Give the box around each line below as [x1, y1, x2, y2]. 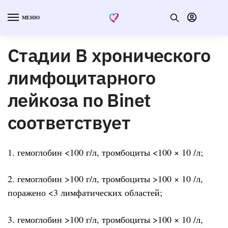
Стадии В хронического [8, 43, 211, 67]
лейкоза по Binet [8, 88, 151, 112]
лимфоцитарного [8, 65, 156, 90]
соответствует [8, 110, 131, 134]
